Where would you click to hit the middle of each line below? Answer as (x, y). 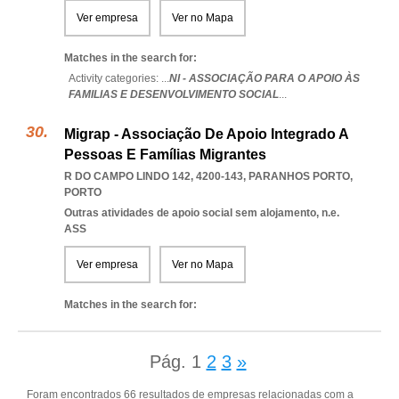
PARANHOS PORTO (299, 176)
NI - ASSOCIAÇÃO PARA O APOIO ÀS (265, 78)
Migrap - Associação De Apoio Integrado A (206, 134)
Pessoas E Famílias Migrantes (165, 155)
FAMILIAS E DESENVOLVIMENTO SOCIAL (174, 94)
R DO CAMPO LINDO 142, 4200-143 (154, 176)
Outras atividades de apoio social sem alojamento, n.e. (202, 213)
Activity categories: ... (119, 78)
